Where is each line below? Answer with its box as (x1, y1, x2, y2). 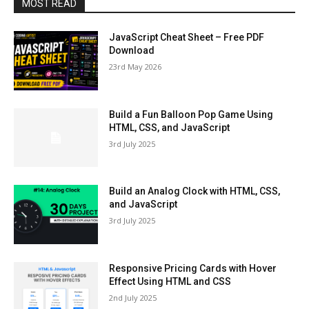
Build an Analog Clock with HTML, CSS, (109, 186, 281, 197)
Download (109, 45, 155, 56)
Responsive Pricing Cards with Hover (109, 263, 277, 275)
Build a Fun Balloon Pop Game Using (109, 108, 274, 120)
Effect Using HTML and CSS (109, 276, 232, 288)
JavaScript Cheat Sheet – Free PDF (109, 32, 265, 43)
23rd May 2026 (109, 61, 162, 72)
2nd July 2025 (109, 292, 157, 303)
